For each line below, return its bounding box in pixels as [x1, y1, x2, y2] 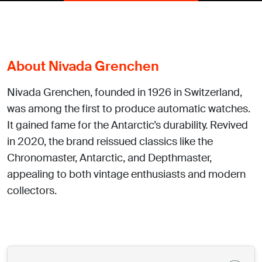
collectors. [7, 184, 57, 198]
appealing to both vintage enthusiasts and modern [7, 167, 246, 181]
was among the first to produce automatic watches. [7, 102, 250, 116]
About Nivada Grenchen [7, 57, 159, 75]
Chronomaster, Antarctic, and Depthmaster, [7, 151, 212, 165]
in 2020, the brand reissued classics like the [7, 135, 213, 149]
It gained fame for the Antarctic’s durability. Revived [7, 118, 248, 132]
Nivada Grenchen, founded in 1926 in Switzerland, [7, 85, 242, 99]
